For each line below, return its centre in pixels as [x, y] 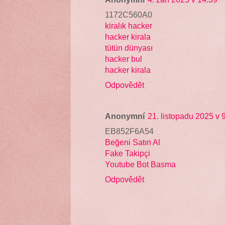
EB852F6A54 [129, 131]
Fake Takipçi [128, 153]
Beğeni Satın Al [133, 142]
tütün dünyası [129, 47]
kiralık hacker [129, 25]
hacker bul [124, 59]
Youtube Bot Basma [140, 164]
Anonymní [125, 116]
